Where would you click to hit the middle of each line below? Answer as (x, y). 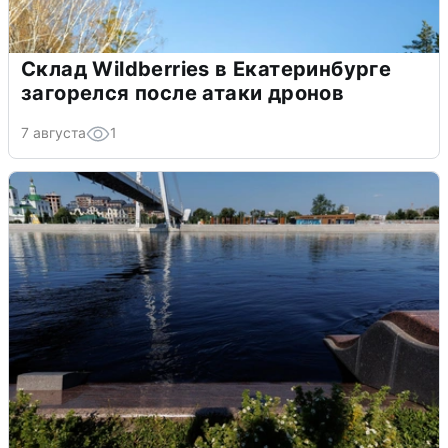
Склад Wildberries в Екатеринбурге (206, 69)
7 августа (53, 133)
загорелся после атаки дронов (183, 93)
